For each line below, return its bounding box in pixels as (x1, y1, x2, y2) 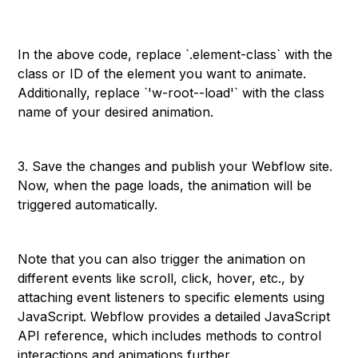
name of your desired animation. (18, 104, 214, 120)
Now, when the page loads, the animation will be (18, 177, 312, 193)
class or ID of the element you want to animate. (18, 66, 307, 82)
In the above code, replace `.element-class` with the (18, 46, 333, 62)
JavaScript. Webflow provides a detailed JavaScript (18, 308, 331, 324)
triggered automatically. (18, 197, 158, 213)
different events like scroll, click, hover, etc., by (18, 270, 305, 286)
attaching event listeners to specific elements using (18, 289, 325, 305)
